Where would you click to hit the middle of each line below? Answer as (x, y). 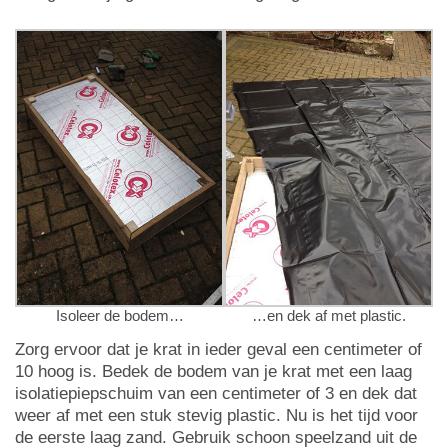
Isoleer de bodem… (119, 315)
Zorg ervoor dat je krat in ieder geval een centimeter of (218, 349)
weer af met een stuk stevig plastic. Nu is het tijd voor (216, 415)
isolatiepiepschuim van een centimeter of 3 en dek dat (216, 393)
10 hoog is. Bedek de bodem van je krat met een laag (213, 371)
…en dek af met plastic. (328, 315)
